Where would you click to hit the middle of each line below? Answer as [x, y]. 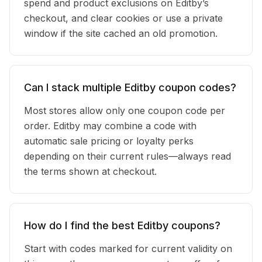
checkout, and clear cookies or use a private [123, 18]
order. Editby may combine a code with [110, 126]
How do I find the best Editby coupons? [122, 225]
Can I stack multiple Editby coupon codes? [130, 87]
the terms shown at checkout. [90, 171]
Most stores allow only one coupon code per [125, 111]
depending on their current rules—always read [127, 156]
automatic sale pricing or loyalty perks [109, 141]
